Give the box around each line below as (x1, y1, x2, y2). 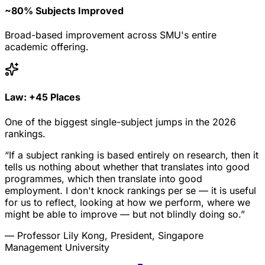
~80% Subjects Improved (5, 4, 124, 17)
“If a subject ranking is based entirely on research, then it (5, 148, 258, 161)
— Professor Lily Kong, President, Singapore (5, 229, 203, 241)
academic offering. (5, 40, 89, 53)
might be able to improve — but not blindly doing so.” (5, 208, 245, 220)
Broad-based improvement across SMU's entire (5, 28, 216, 41)
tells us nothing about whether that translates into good (5, 160, 250, 173)
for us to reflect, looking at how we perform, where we (5, 196, 250, 208)
